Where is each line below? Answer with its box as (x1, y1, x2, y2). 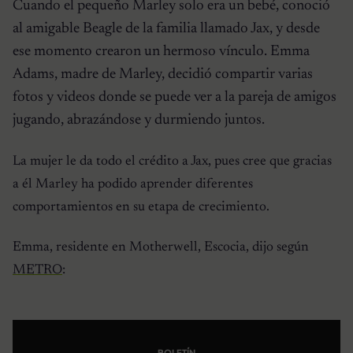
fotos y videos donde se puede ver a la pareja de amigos (13, 89, 336, 105)
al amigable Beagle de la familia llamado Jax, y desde (13, 20, 320, 36)
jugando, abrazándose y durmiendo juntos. (13, 112, 265, 128)
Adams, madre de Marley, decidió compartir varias (13, 66, 313, 82)
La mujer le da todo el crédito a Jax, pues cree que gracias (13, 154, 332, 169)
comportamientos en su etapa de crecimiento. (13, 199, 269, 214)
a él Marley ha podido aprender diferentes (13, 176, 253, 191)
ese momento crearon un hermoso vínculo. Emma (13, 43, 310, 59)
